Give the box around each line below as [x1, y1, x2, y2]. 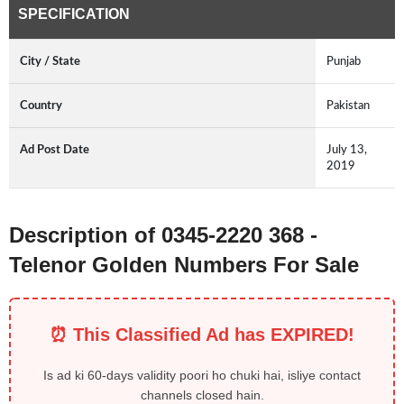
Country [20, 99, 62, 113]
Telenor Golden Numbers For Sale [9, 252, 359, 278]
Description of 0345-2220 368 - [9, 223, 317, 248]
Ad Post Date [20, 143, 89, 157]
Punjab [326, 55, 361, 69]
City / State [20, 55, 80, 69]
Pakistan [326, 99, 370, 113]
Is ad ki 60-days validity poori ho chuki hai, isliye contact [43, 368, 361, 383]
